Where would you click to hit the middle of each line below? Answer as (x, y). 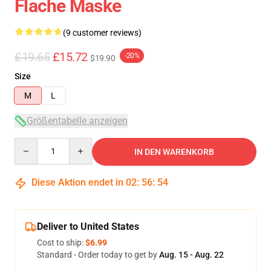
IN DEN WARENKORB (174, 152)
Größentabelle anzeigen (77, 121)
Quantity (31, 143)
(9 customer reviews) (102, 33)
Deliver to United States (88, 227)
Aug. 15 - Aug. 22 (191, 255)
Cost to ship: (61, 243)
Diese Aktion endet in (77, 182)
